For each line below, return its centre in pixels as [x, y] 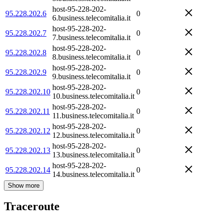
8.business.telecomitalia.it [91, 57]
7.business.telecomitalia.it [91, 37]
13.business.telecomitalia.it [93, 154]
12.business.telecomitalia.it [93, 135]
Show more [24, 185]
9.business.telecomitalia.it [91, 76]
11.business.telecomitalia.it [93, 115]
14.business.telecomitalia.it [93, 174]
